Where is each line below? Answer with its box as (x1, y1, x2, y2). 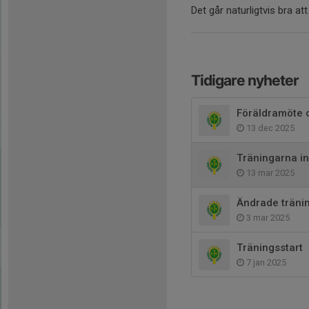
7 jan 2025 (244, 257, 286, 268)
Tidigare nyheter (191, 72, 299, 89)
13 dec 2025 (244, 123, 295, 133)
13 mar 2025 (244, 168, 295, 178)
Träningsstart (237, 241, 303, 254)
